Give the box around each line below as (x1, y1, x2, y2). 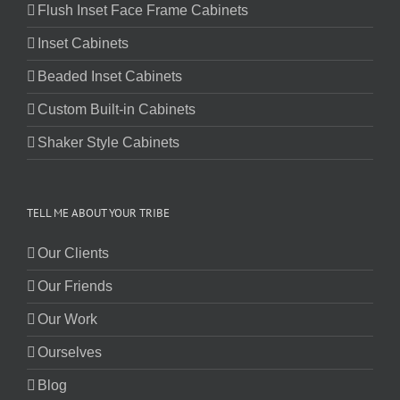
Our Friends (37, 279, 112, 295)
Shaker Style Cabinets (37, 135, 179, 151)
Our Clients (37, 246, 109, 262)
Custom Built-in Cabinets (37, 102, 196, 118)
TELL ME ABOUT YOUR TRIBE (27, 205, 170, 221)
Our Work (37, 312, 97, 328)
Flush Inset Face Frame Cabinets (37, 3, 248, 19)
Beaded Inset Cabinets (37, 69, 182, 85)
